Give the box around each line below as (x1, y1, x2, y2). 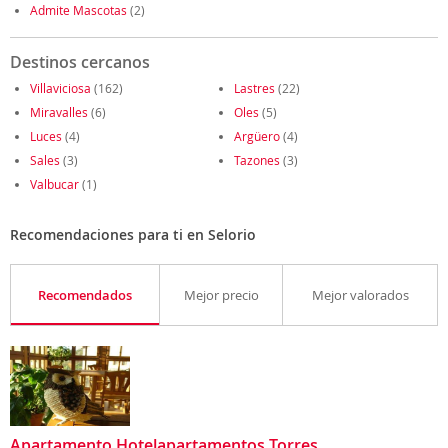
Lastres (234, 80, 275, 96)
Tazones (234, 152, 280, 168)
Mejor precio (183, 286, 259, 304)
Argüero (234, 128, 280, 144)
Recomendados (38, 286, 132, 304)
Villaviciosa (30, 80, 91, 96)
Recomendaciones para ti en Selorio (10, 225, 256, 244)
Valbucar (30, 176, 79, 192)
